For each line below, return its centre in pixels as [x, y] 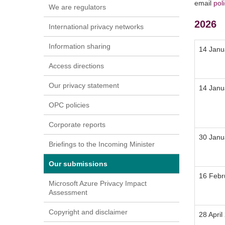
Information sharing [80, 46]
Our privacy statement [84, 86]
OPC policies [69, 105]
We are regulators [77, 7]
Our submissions [78, 164]
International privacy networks [96, 27]
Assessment [68, 193]
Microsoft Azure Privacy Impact [98, 184]
